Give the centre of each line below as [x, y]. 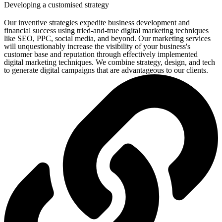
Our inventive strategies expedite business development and [97, 23]
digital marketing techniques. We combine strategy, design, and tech [110, 62]
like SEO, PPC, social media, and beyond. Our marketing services [107, 38]
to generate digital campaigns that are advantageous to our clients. [106, 70]
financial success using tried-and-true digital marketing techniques [106, 30]
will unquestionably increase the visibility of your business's [97, 46]
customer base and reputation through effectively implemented [101, 54]
